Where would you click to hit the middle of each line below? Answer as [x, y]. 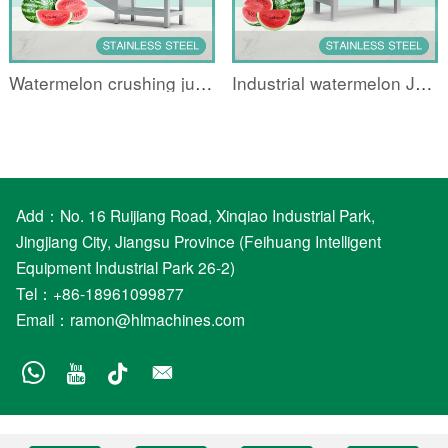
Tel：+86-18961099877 [99, 292]
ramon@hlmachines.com [157, 318]
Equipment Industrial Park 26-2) [125, 266]
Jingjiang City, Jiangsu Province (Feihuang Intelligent [198, 240]
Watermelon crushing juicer [203, 82]
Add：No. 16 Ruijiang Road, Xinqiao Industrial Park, [195, 214]
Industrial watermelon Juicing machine [424, 82]
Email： [42, 318]
